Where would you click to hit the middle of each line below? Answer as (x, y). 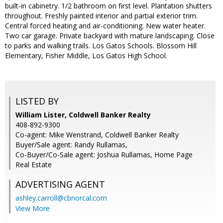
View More (33, 209)
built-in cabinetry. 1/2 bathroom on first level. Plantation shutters (109, 6)
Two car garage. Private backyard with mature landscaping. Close (110, 36)
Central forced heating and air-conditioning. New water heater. (105, 26)
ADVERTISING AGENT (60, 184)
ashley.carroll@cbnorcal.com (61, 198)
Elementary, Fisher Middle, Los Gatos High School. (86, 56)
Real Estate (34, 165)
